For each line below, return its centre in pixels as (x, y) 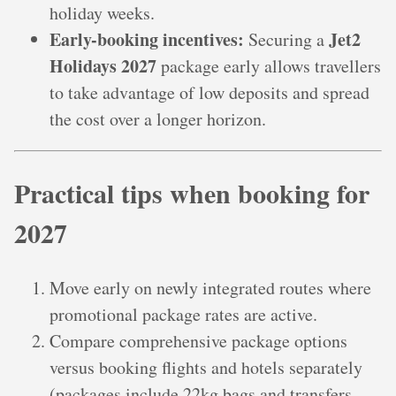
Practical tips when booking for (192, 193)
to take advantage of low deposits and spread (209, 92)
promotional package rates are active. (183, 315)
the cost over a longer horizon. (158, 118)
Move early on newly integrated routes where (210, 288)
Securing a (286, 39)
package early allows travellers (269, 65)
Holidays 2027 (103, 65)
